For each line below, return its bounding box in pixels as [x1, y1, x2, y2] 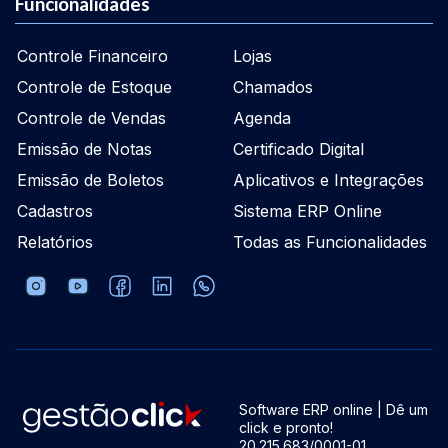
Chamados [233, 77, 313, 97]
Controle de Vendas [17, 108, 166, 128]
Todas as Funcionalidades [233, 232, 427, 252]
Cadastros [17, 201, 93, 221]
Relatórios [17, 232, 93, 252]
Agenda [233, 108, 291, 128]
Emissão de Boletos [17, 170, 164, 190]
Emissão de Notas [17, 139, 152, 159]
